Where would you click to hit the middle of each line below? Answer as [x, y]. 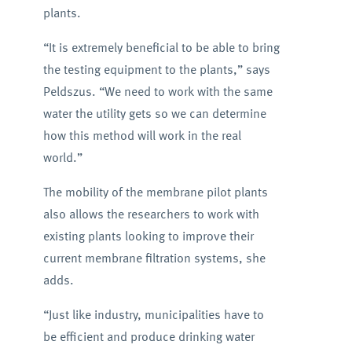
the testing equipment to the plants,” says [156, 69]
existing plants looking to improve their [148, 236]
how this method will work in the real [142, 135]
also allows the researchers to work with [151, 214]
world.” [62, 157]
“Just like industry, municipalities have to [153, 314]
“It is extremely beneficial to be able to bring [161, 47]
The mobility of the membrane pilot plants [155, 192]
